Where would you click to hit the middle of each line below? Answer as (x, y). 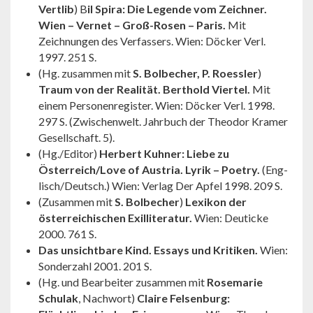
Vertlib (56, 8)
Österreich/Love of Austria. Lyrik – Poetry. (149, 169)
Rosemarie (235, 282)
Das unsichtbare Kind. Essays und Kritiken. (148, 249)
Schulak (58, 298)
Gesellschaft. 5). (77, 137)
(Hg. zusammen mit (86, 73)
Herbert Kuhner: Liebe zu (164, 153)
